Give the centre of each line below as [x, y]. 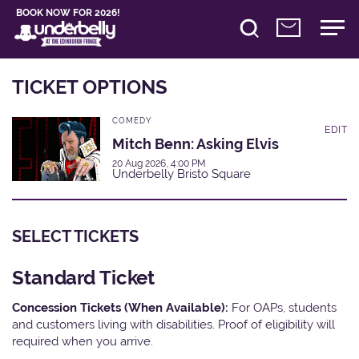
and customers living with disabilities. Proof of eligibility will [173, 324]
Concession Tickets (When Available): [122, 307]
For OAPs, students [284, 307]
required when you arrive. [83, 341]
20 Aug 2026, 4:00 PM [159, 163]
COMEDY [132, 120]
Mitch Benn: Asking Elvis [196, 143]
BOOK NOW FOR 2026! [69, 13]
